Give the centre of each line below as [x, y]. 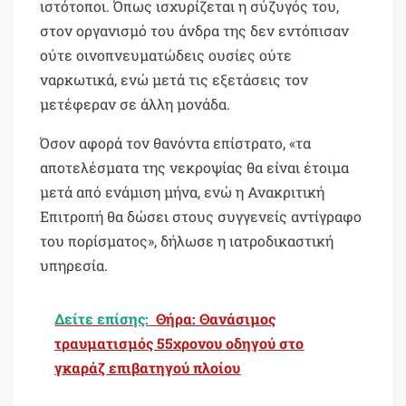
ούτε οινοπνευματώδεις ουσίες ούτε [166, 55]
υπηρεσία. [74, 266]
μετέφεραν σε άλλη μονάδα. [135, 104]
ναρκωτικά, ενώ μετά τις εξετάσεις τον [174, 80]
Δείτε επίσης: [102, 319]
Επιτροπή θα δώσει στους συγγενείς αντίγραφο [201, 217]
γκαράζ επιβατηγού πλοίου [148, 368]
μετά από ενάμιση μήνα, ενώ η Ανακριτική [183, 192]
